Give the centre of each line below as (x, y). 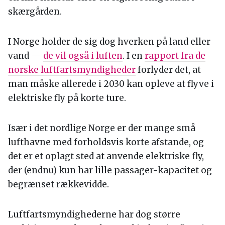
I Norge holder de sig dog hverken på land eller (109, 41)
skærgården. (35, 11)
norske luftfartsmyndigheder (72, 70)
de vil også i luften (83, 55)
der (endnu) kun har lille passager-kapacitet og (110, 170)
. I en (134, 55)
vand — (26, 55)
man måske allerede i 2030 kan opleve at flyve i (111, 84)
